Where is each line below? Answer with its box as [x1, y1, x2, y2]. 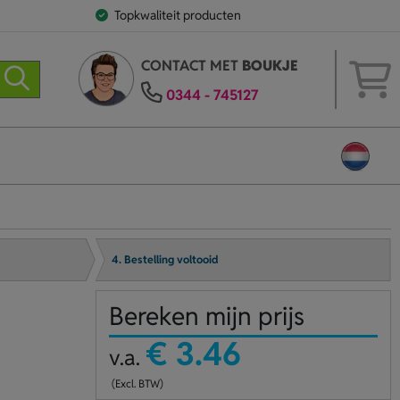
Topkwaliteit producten [113, 7, 241, 23]
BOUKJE [241, 56, 297, 75]
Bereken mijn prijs [108, 300, 304, 332]
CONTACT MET [140, 56, 242, 75]
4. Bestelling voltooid [112, 253, 220, 267]
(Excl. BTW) [108, 377, 163, 390]
